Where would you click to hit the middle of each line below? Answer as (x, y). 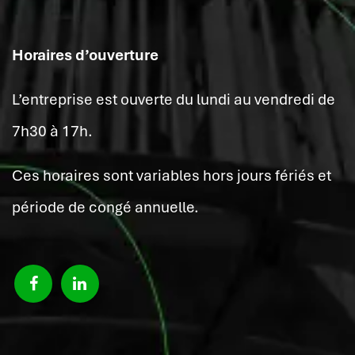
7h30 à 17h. (52, 132)
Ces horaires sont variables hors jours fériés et (172, 176)
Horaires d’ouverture (85, 55)
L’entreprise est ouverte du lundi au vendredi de (174, 100)
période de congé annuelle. (105, 208)
